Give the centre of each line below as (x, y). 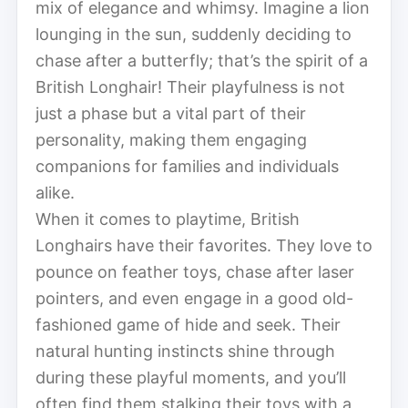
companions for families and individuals (187, 166)
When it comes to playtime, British (168, 219)
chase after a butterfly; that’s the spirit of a (202, 60)
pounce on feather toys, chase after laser (195, 271)
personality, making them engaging (171, 139)
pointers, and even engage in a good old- (194, 298)
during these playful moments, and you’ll (191, 377)
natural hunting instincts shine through (185, 351)
